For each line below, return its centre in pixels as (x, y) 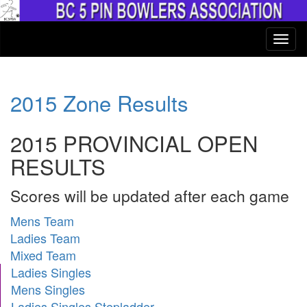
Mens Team (42, 221)
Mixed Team (43, 255)
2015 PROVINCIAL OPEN (134, 143)
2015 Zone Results (99, 103)
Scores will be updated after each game (150, 195)
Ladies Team (45, 238)
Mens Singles (48, 290)
